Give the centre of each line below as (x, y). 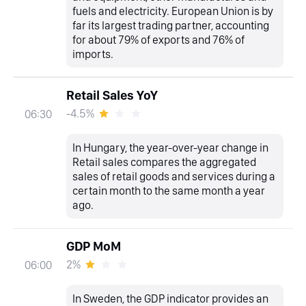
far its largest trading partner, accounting (171, 25)
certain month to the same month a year (169, 190)
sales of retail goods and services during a (174, 176)
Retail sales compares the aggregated (165, 162)
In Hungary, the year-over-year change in (171, 147)
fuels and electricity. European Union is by (173, 11)
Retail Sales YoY (112, 95)
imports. (93, 54)
